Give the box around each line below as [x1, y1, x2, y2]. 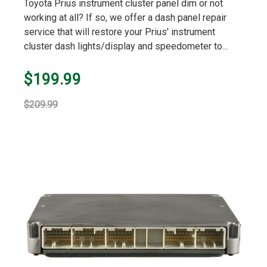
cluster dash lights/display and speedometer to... [24, 41, 228, 52]
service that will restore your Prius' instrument [24, 26, 215, 38]
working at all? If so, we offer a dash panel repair [24, 12, 226, 23]
